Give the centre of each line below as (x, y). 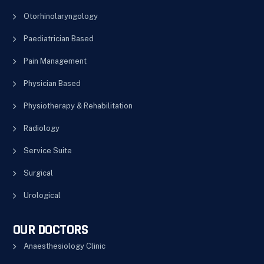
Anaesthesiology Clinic (64, 246)
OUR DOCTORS (50, 230)
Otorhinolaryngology (60, 16)
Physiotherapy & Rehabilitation (78, 105)
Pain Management (55, 61)
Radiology (41, 128)
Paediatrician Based (58, 38)
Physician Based (52, 83)
